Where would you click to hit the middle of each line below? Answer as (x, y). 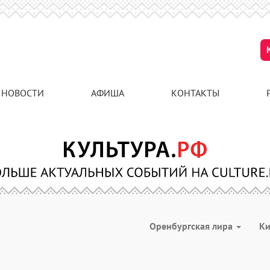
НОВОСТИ (23, 93)
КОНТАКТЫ (195, 93)
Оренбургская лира (192, 226)
